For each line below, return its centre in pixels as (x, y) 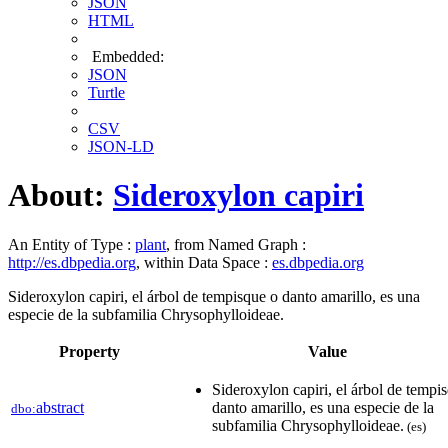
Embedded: (126, 56)
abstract (60, 407)
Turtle (106, 92)
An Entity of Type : (71, 244)
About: (60, 195)
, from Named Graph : (236, 244)
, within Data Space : (204, 262)
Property (89, 351)
